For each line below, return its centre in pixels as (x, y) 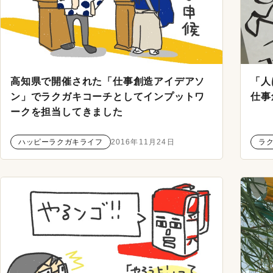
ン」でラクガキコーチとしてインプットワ (108, 96)
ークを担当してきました (67, 112)
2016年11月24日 (143, 142)
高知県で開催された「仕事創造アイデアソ (108, 81)
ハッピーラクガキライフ (61, 142)
